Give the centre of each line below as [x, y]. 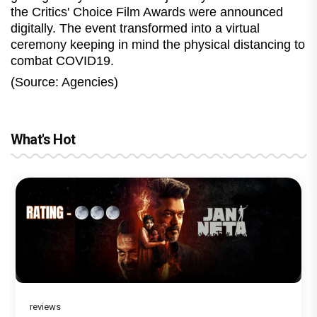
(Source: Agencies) [66, 82]
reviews [45, 307]
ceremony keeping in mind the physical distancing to [158, 44]
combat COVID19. [62, 60]
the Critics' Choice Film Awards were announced [147, 12]
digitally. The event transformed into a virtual [135, 28]
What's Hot [43, 139]
